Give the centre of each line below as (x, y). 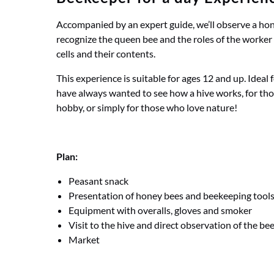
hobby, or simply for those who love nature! (147, 107)
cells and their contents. (107, 54)
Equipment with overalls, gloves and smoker (160, 210)
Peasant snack (98, 181)
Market (84, 239)
